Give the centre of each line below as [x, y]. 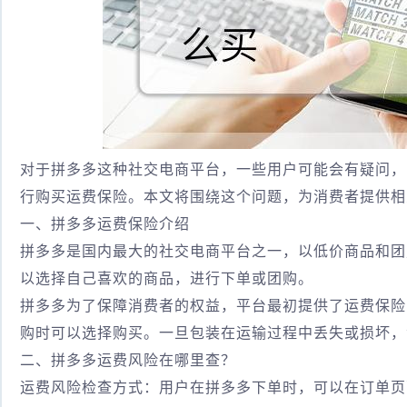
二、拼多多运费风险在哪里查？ [128, 360]
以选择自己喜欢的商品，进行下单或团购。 [167, 278]
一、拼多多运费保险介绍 [105, 224]
